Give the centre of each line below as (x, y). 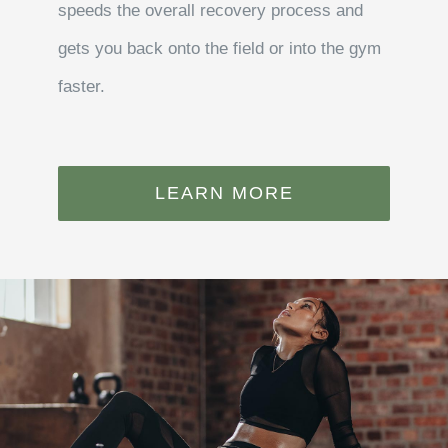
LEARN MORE (224, 193)
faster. (82, 87)
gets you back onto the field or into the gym (220, 49)
